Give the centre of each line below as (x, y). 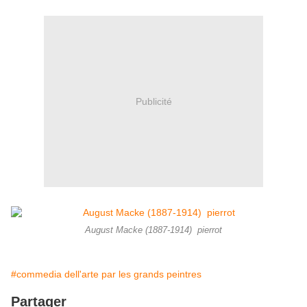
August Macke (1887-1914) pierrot (153, 231)
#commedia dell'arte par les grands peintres (106, 274)
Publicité (153, 101)
